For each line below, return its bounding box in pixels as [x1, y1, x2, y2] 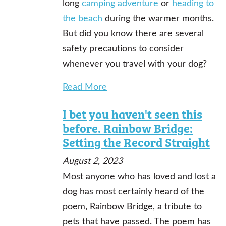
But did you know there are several [63, 27, 204, 39]
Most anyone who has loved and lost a [63, 169, 216, 182]
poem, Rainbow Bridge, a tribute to [63, 200, 202, 212]
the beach [63, 12, 102, 24]
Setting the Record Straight [63, 133, 210, 150]
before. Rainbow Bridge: [63, 119, 193, 136]
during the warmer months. [102, 12, 214, 24]
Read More [63, 80, 107, 92]
